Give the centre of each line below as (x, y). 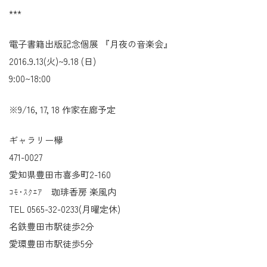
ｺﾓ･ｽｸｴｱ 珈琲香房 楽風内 (63, 192)
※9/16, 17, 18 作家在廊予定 (62, 109)
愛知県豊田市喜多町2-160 (60, 175)
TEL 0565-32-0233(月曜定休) (65, 209)
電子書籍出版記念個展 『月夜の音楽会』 (91, 44)
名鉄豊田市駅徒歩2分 (52, 226)
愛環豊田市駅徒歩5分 (51, 244)
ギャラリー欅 (36, 140)
